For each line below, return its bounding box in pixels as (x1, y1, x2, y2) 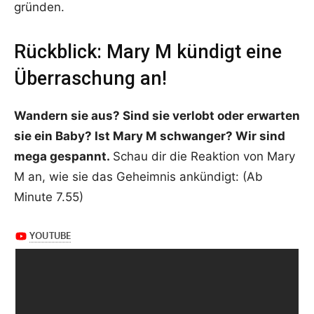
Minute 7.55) (14, 190, 83, 205)
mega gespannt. (14, 149, 113, 164)
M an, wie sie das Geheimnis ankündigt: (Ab (14, 170, 263, 184)
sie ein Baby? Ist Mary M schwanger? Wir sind (14, 129, 285, 144)
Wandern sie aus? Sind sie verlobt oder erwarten (14, 109, 300, 123)
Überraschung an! (14, 67, 167, 90)
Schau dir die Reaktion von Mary (113, 149, 295, 164)
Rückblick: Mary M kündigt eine (14, 41, 282, 64)
